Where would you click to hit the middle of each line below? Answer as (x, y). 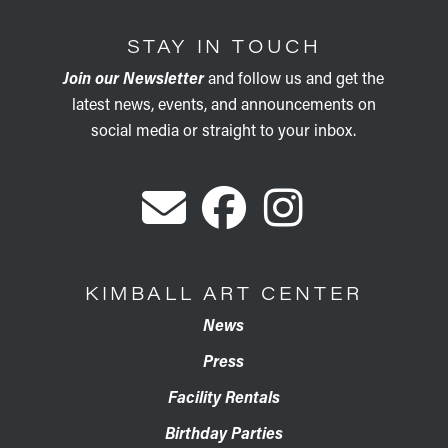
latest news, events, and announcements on (223, 103)
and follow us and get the (294, 77)
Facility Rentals (223, 396)
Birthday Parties (223, 432)
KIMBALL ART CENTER (224, 293)
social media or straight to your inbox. (224, 129)
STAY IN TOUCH (224, 46)
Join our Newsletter (134, 77)
